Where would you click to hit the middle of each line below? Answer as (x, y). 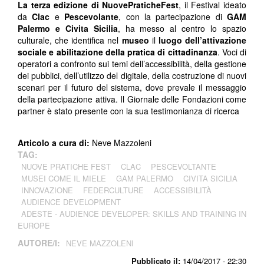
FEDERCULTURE (113, 190)
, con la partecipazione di (173, 16)
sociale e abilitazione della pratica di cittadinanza (118, 52)
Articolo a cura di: (55, 142)
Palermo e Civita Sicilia (68, 28)
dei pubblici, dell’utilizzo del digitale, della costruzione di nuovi (132, 75)
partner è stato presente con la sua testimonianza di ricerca (128, 110)
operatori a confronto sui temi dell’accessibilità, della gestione (132, 63)
